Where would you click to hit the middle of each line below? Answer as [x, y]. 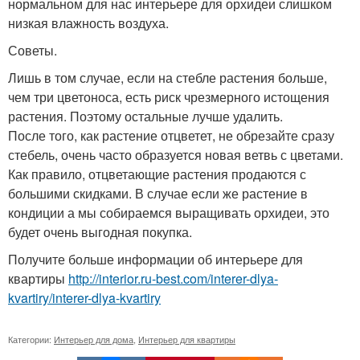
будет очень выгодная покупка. [100, 232]
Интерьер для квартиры [187, 340]
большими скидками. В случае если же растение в [158, 194]
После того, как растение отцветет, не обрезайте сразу [171, 136]
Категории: [31, 340]
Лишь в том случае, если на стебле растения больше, [168, 78]
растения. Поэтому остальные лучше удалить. [145, 117]
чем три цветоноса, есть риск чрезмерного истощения [169, 97]
